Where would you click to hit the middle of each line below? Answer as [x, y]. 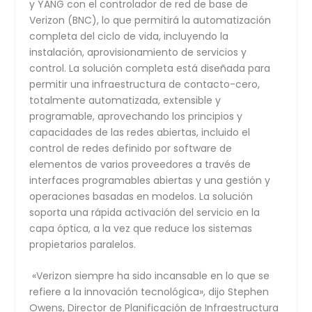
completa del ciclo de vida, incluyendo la [129, 36]
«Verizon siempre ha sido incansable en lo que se [150, 275]
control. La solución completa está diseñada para [150, 68]
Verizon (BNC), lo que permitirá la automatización [150, 20]
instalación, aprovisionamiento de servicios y [138, 52]
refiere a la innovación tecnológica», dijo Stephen [149, 291]
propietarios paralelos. [83, 244]
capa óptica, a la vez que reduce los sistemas [141, 228]
